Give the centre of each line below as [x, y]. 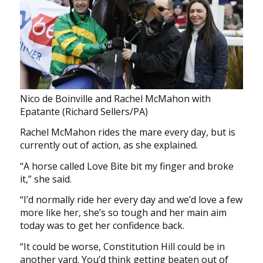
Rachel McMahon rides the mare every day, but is [127, 132]
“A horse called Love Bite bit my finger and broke [127, 166]
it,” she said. [45, 179]
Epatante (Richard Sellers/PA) [84, 111]
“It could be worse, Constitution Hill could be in [122, 246]
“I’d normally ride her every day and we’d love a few [131, 200]
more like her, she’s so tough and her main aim [123, 213]
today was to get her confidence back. [102, 226]
